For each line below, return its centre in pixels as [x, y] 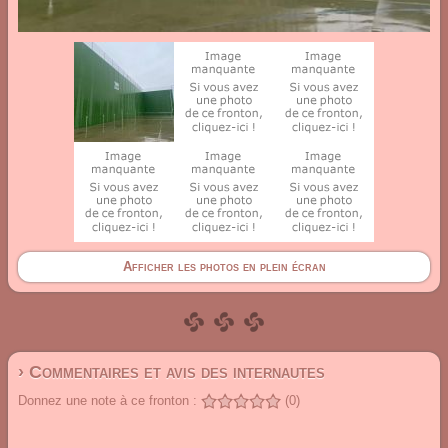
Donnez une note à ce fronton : [107, 400]
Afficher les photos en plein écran [224, 266]
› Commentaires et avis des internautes [171, 372]
